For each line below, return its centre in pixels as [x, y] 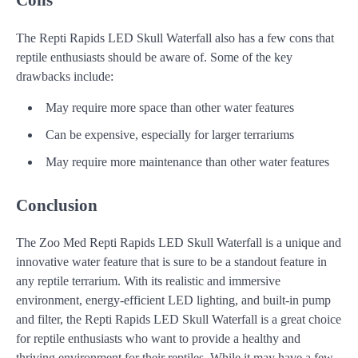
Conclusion [57, 205]
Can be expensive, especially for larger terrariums [170, 134]
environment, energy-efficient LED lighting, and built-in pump [173, 300]
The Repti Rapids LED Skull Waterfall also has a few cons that [175, 38]
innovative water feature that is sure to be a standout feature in [171, 262]
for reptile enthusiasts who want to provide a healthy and [158, 339]
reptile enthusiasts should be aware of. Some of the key [154, 57]
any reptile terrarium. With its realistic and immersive [148, 281]
